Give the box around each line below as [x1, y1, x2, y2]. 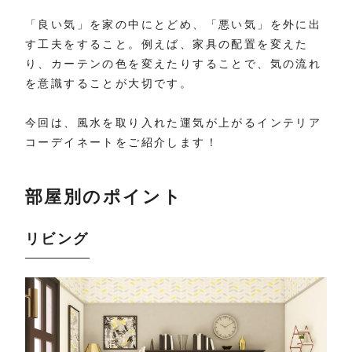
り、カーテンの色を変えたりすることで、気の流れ [25, 57, 322, 71]
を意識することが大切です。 [25, 77, 193, 90]
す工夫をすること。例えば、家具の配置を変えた [25, 38, 309, 51]
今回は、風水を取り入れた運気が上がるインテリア [25, 116, 322, 130]
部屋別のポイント [25, 187, 183, 207]
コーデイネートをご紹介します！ [25, 136, 218, 149]
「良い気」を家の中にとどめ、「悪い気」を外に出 [25, 18, 322, 31]
